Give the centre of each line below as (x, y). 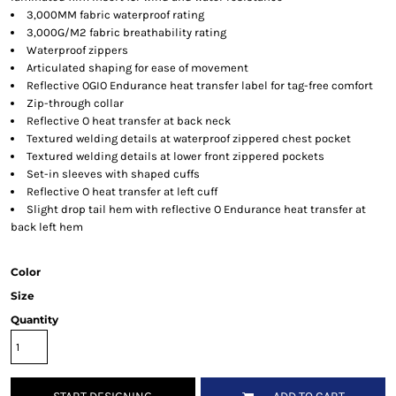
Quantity (34, 320)
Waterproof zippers (77, 50)
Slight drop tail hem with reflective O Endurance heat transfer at (196, 209)
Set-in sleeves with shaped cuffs (113, 174)
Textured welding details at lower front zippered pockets (175, 156)
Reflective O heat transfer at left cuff (122, 192)
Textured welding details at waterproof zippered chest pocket (188, 139)
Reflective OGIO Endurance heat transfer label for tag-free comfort (199, 86)
